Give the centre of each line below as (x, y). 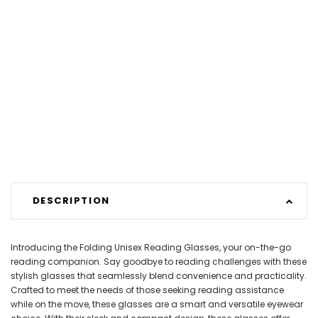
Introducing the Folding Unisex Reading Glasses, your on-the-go (151, 247)
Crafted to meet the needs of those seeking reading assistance (147, 290)
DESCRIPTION (71, 201)
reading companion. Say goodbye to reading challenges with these (159, 261)
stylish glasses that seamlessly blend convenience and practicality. (159, 275)
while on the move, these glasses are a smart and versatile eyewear (157, 304)
